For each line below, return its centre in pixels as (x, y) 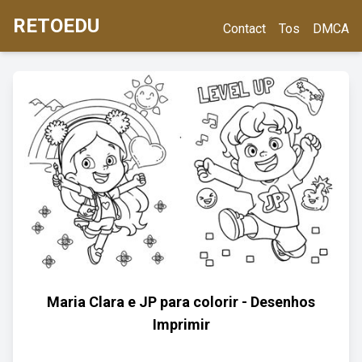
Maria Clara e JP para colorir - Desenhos (181, 302)
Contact (244, 29)
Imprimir (181, 324)
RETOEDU (56, 26)
